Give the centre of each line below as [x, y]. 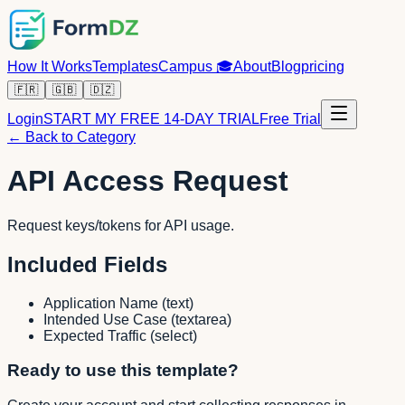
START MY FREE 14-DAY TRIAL [151, 119]
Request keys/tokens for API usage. [121, 225]
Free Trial [290, 119]
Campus [187, 66]
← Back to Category [71, 137]
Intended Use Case [105, 319]
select [174, 335]
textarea [201, 319]
